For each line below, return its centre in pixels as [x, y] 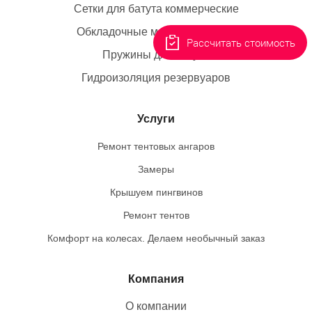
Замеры [156, 169]
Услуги [156, 119]
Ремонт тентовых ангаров [156, 146]
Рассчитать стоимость [241, 43]
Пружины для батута [156, 55]
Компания [156, 279]
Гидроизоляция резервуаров [156, 78]
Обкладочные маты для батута [156, 32]
